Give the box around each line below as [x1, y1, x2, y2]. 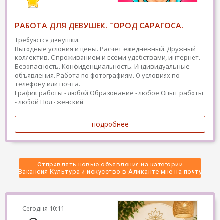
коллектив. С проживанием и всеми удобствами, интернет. [15, 53, 200, 62]
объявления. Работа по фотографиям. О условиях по [15, 71, 180, 80]
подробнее [91, 119, 129, 129]
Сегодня [22, 204, 49, 213]
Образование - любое [90, 88, 159, 97]
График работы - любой [15, 88, 88, 97]
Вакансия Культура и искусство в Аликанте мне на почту [16, 168, 204, 175]
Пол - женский [40, 97, 83, 106]
